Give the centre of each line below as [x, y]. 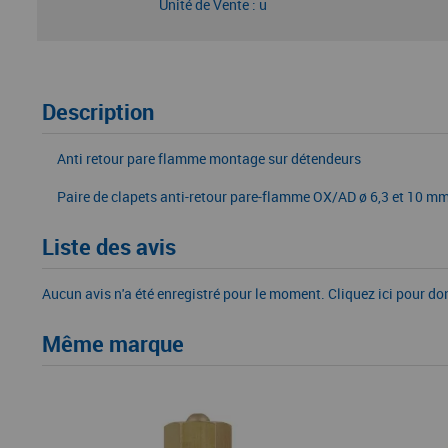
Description [98, 111]
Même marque [113, 343]
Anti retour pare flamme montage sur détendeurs [209, 158]
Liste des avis [109, 246]
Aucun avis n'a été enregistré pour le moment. [185, 293]
